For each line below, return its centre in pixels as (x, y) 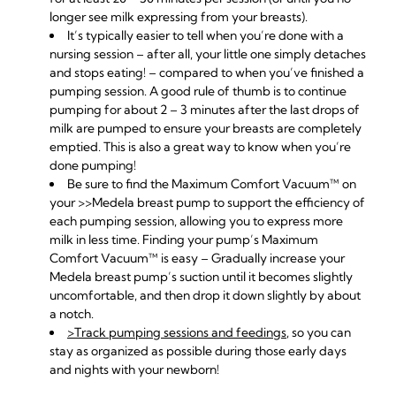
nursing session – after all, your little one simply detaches (208, 54)
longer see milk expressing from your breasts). (179, 17)
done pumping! (93, 165)
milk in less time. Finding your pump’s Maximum (184, 240)
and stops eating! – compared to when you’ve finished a (207, 72)
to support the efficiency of (288, 202)
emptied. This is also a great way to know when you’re (200, 147)
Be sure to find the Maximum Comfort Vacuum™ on (212, 184)
